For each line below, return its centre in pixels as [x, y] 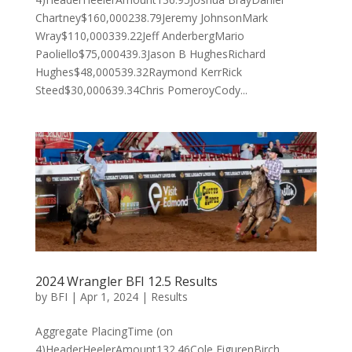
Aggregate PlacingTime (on [104, 331]
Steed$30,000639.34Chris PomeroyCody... [141, 90]
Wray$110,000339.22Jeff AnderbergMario [139, 36]
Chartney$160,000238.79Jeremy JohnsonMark [151, 18]
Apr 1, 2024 [109, 296]
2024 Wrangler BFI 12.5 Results [126, 281]
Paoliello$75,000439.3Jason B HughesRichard [150, 54]
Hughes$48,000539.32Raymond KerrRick [138, 72]
